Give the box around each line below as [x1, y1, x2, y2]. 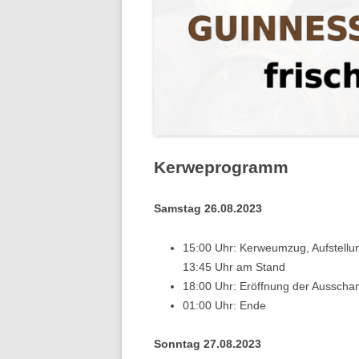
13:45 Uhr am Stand [183, 260, 285, 273]
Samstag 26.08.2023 [154, 201, 262, 215]
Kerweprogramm [154, 157, 288, 176]
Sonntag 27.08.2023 [154, 337, 261, 350]
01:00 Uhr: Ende [183, 298, 266, 312]
